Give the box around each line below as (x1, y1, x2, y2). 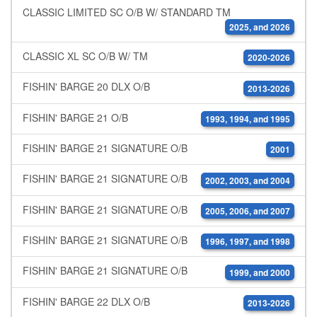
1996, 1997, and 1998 (205, 235, 290, 248)
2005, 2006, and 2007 (205, 204, 290, 218)
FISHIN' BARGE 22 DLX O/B (23, 294, 150, 309)
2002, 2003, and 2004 (205, 173, 290, 187)
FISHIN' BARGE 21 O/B (23, 110, 128, 125)
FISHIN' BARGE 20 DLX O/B (23, 79, 150, 94)
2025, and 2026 (229, 21, 290, 34)
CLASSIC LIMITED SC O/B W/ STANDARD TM (23, 4, 231, 19)
